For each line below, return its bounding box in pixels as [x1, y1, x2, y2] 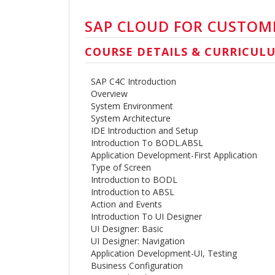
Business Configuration [91, 259, 183, 271]
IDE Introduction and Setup [91, 124, 198, 136]
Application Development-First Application [91, 149, 257, 161]
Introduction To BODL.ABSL [91, 136, 203, 149]
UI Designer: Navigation [91, 234, 185, 247]
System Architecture [91, 112, 171, 124]
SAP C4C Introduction [91, 75, 176, 87]
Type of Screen [91, 161, 151, 173]
